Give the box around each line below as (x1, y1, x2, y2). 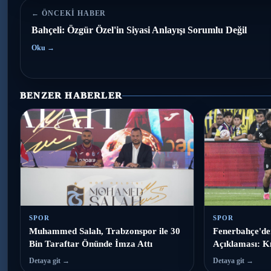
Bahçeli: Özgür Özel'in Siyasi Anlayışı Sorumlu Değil (31, 25, 247, 35)
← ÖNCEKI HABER (31, 9, 106, 18)
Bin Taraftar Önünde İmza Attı (29, 239, 152, 249)
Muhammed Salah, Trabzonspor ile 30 (29, 226, 180, 236)
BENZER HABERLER (20, 91, 122, 100)
